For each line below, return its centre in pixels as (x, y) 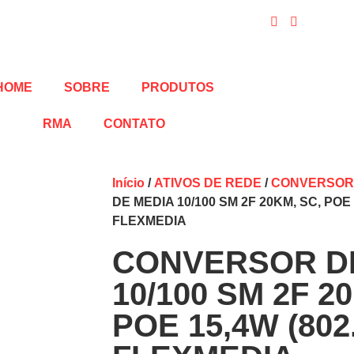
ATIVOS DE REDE (208, 183)
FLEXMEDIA (149, 221)
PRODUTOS (177, 87)
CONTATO (135, 124)
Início (128, 183)
